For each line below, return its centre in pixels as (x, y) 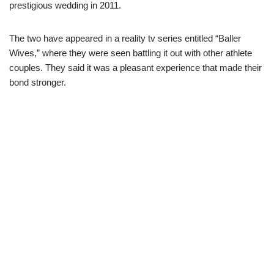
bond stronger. (38, 82)
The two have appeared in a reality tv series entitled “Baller (125, 38)
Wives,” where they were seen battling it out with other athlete (131, 53)
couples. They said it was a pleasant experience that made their (135, 67)
